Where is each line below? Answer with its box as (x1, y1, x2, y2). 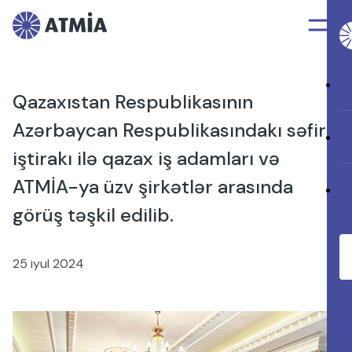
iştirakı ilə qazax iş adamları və (13, 146, 280, 170)
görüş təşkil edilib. (13, 203, 174, 227)
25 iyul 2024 (13, 255, 84, 272)
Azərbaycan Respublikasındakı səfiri (13, 118, 331, 142)
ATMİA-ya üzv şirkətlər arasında (13, 174, 293, 199)
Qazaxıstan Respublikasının (13, 90, 253, 114)
